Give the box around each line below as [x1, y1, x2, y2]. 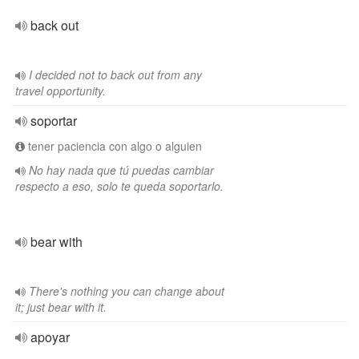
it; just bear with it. [15, 299, 107, 315]
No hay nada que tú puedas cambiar [29, 162, 214, 178]
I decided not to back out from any [29, 67, 202, 83]
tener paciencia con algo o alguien [25, 138, 202, 154]
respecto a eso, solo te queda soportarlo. [15, 178, 224, 194]
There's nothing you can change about [29, 283, 224, 299]
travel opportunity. [15, 83, 106, 99]
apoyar [30, 328, 70, 346]
